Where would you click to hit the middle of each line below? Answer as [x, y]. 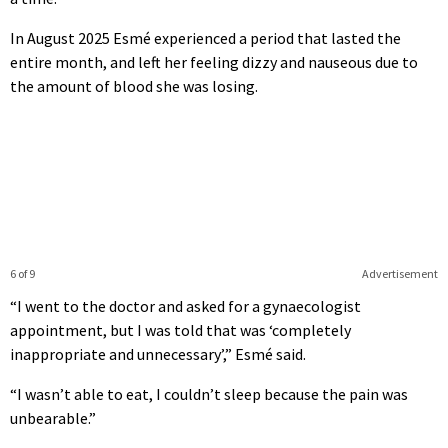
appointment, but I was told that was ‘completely [180, 329]
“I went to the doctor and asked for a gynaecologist [185, 305]
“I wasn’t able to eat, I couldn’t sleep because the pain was [209, 393]
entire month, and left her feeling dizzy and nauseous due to [214, 61]
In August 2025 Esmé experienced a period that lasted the [205, 37]
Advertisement [399, 273]
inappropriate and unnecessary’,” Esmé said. [158, 353]
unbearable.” [53, 417]
